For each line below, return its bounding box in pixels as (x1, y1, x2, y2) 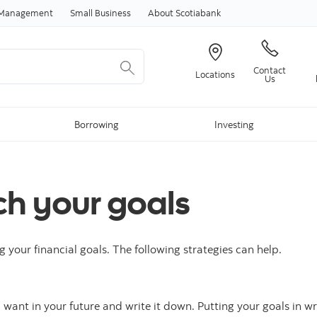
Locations (195, 68, 236, 80)
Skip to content (120, 1, 197, 16)
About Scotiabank (148, 6, 221, 18)
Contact (253, 64, 287, 76)
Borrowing (74, 117, 119, 132)
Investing (214, 117, 253, 132)
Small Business (70, 6, 131, 18)
